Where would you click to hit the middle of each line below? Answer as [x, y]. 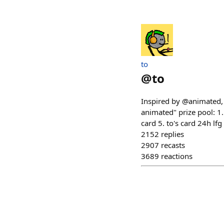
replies [172, 134]
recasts [173, 145]
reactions [177, 156]
